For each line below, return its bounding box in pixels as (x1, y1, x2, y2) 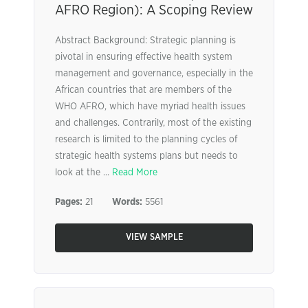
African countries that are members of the (55, 85, 232, 95)
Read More (112, 168, 157, 177)
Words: (112, 197, 142, 207)
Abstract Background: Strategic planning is (55, 36, 236, 45)
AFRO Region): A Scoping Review (55, 3, 253, 17)
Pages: (55, 197, 82, 207)
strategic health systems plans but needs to (55, 151, 238, 161)
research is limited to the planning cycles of (55, 135, 237, 144)
